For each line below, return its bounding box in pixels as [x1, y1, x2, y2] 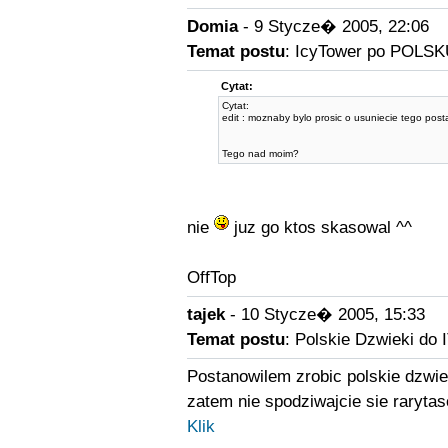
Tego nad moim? [222, 148, 299, 159]
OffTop [186, 268, 236, 287]
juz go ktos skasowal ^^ [228, 218, 412, 237]
